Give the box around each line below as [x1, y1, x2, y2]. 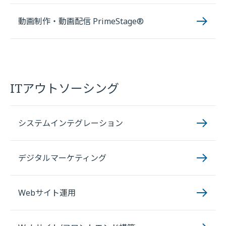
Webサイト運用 [18, 187, 76, 198]
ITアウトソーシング [10, 80, 119, 96]
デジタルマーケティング [18, 152, 106, 163]
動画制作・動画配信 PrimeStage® [18, 16, 144, 27]
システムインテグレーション [18, 118, 123, 129]
